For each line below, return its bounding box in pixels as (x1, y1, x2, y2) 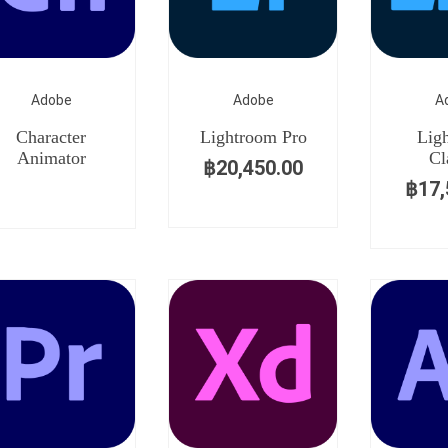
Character (16, 127, 86, 147)
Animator (16, 148, 86, 168)
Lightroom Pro (199, 127, 307, 147)
